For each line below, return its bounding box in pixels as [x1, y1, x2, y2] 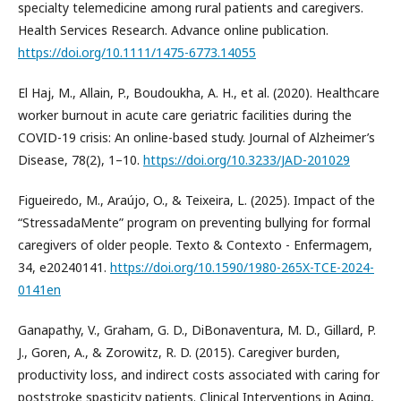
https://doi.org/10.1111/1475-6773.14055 [18, 44, 256, 61]
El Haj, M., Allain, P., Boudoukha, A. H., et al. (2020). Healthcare [18, 84, 380, 101]
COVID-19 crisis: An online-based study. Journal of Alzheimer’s [18, 129, 375, 146]
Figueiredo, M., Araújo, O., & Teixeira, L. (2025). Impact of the [18, 192, 375, 209]
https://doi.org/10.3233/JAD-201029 [143, 151, 350, 168]
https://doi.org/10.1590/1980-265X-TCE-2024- [110, 259, 374, 276]
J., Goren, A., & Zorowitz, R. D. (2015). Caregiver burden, [18, 344, 340, 361]
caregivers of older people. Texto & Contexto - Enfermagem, [18, 236, 372, 253]
